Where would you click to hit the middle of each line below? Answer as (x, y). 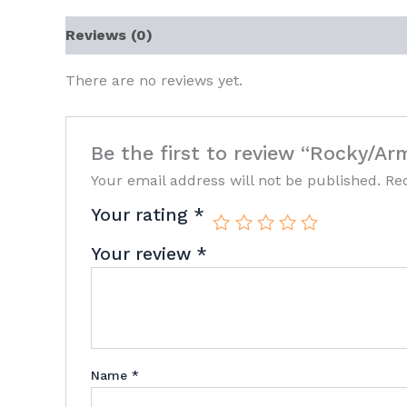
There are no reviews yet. (154, 80)
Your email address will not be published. (235, 181)
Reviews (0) (109, 35)
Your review (143, 254)
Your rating (142, 215)
